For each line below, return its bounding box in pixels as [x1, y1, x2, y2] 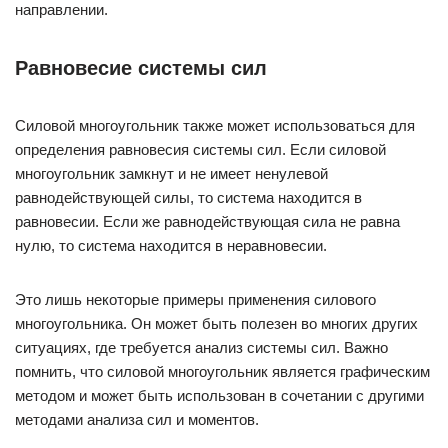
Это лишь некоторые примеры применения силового [15, 291, 376, 308]
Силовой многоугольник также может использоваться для [15, 117, 415, 134]
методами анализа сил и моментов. [15, 411, 259, 428]
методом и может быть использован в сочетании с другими [15, 387, 424, 404]
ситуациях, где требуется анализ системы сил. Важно [15, 339, 388, 356]
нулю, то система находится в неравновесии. [15, 237, 327, 254]
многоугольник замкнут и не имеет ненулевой [15, 165, 328, 182]
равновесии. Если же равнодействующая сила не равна [15, 213, 400, 230]
